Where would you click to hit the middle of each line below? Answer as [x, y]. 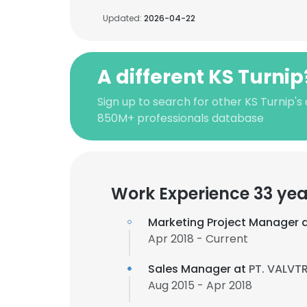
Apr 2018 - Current [198, 239]
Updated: [123, 18]
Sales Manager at [198, 269]
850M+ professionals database [181, 118]
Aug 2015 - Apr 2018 [200, 285]
